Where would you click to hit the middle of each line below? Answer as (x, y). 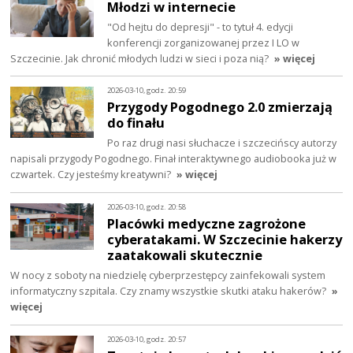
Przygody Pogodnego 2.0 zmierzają (220, 107)
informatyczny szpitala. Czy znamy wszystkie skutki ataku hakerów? (169, 291)
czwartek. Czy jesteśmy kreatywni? (91, 175)
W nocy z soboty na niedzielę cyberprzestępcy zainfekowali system (168, 275)
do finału (136, 123)
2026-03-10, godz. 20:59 (147, 90)
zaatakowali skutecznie (185, 255)
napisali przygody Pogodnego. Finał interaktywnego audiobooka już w (174, 159)
